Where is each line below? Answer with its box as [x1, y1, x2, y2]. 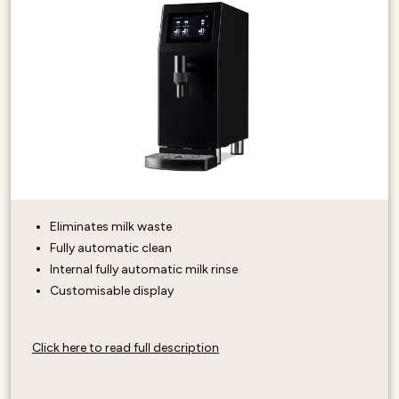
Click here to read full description [32, 339, 219, 355]
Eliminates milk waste [50, 218, 172, 234]
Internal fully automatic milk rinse [50, 261, 238, 277]
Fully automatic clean [50, 240, 172, 256]
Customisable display [50, 282, 174, 298]
